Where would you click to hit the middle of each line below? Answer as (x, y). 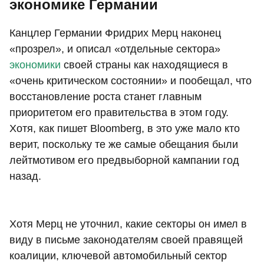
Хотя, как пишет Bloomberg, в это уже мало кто (125, 129)
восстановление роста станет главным (105, 97)
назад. (25, 176)
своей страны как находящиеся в (144, 65)
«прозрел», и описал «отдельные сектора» (115, 49)
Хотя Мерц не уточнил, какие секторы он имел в (128, 224)
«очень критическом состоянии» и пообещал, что (131, 81)
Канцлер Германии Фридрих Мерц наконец (115, 33)
